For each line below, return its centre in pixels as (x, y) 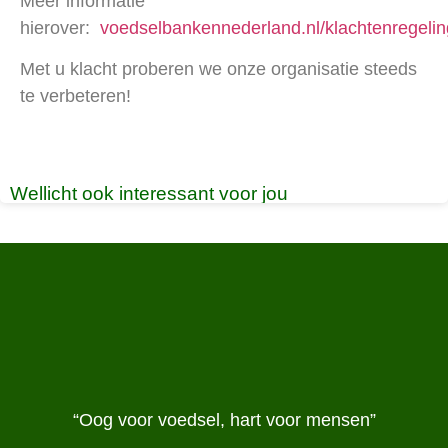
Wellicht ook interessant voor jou (149, 194)
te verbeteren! (75, 95)
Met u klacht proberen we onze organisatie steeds (218, 68)
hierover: (60, 27)
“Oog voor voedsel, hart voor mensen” (224, 420)
